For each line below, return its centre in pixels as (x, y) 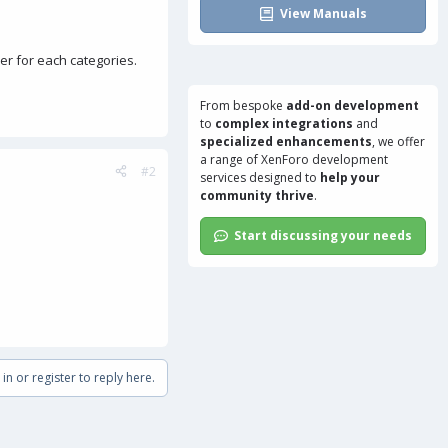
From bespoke (243, 105)
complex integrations (284, 123)
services (223, 177)
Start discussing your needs (323, 235)
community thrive (257, 195)
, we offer (398, 141)
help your (350, 177)
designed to (283, 177)
